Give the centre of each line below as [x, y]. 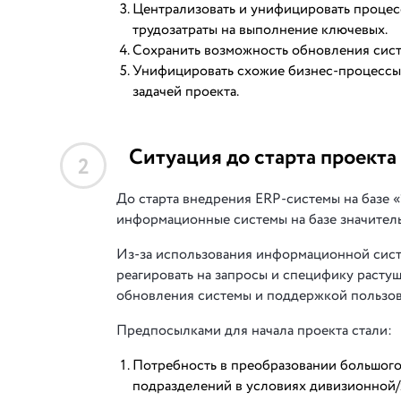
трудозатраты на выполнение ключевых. [260, 30]
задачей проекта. [186, 92]
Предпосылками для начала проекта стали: [254, 331]
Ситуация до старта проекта [263, 158]
